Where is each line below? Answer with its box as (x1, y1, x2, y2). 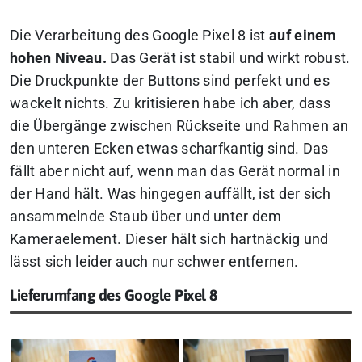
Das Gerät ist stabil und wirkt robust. (106, 49, 351, 66)
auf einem (269, 27, 337, 44)
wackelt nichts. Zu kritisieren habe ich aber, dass (10, 95, 330, 112)
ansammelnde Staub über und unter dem (10, 208, 282, 225)
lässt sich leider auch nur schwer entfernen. (10, 253, 299, 270)
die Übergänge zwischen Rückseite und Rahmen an (10, 117, 349, 134)
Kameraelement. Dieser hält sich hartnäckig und (10, 230, 329, 247)
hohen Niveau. (10, 49, 107, 66)
